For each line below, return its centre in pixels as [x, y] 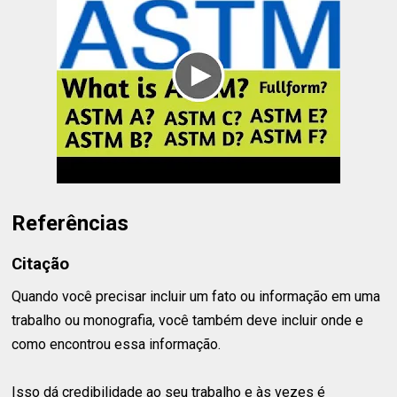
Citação [41, 264]
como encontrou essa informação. [117, 345]
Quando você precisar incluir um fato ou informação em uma [196, 297]
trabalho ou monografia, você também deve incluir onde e [188, 321]
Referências [70, 224]
